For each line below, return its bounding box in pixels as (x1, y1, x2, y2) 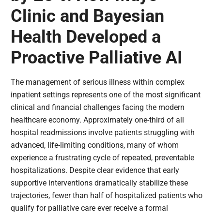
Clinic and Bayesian (11, 5, 165, 26)
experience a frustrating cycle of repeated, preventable (11, 153, 195, 162)
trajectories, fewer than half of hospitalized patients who (11, 190, 203, 200)
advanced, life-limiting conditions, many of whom (11, 140, 179, 150)
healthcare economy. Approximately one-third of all (11, 115, 185, 124)
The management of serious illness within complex (11, 77, 185, 87)
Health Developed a (11, 26, 161, 47)
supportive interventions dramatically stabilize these (11, 178, 188, 187)
